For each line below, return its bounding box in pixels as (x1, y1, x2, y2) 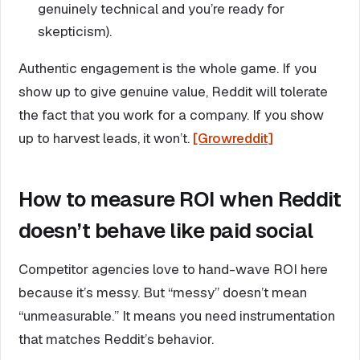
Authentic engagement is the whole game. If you (18, 59, 317, 77)
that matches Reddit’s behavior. (18, 329, 214, 348)
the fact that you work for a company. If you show (18, 105, 324, 124)
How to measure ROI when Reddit (18, 185, 342, 213)
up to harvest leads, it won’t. (18, 129, 193, 147)
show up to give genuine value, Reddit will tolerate (18, 82, 328, 100)
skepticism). (38, 22, 112, 40)
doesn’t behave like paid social (18, 216, 313, 244)
